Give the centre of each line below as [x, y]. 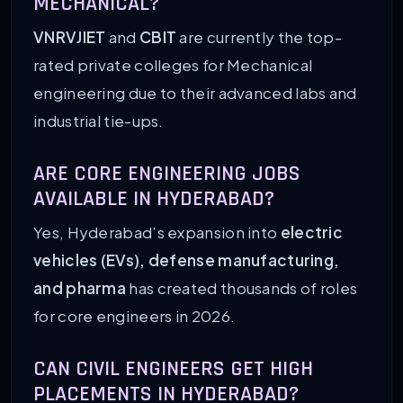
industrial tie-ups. [99, 120]
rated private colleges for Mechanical [173, 64]
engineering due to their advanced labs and [195, 92]
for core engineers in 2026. [134, 315]
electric [312, 232]
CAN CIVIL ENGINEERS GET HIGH [173, 368]
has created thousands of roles [242, 287]
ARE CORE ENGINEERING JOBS [167, 173]
